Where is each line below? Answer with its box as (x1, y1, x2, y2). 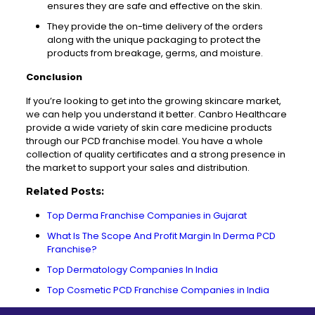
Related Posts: (25, 185, 104, 198)
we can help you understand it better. (25, 108, 198, 121)
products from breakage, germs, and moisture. (46, 46, 263, 60)
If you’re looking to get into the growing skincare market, (25, 94, 281, 108)
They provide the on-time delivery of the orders (46, 20, 263, 33)
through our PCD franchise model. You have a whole (25, 134, 263, 148)
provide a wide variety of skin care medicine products (25, 121, 272, 134)
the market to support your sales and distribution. (25, 161, 250, 174)
